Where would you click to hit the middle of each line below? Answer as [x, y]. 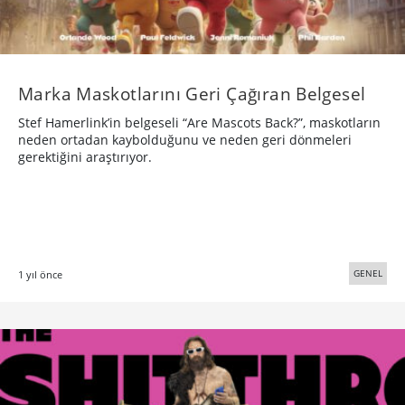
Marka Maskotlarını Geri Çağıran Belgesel [192, 94]
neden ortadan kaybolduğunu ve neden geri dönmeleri [185, 140]
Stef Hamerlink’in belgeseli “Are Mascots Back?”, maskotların [199, 123]
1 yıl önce [40, 275]
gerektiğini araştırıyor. [85, 157]
